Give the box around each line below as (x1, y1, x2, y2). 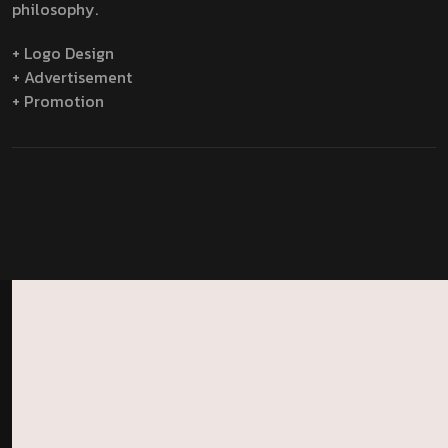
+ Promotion (12, 88, 104, 113)
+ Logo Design (12, 40, 114, 65)
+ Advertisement (12, 64, 132, 89)
